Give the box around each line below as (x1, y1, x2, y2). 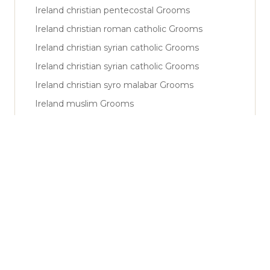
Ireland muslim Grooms (35, 98, 134, 109)
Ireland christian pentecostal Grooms (35, 4, 190, 16)
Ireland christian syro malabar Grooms (35, 79, 193, 90)
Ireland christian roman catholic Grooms (35, 23, 202, 34)
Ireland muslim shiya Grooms (35, 116, 157, 128)
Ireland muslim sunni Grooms (35, 135, 159, 146)
